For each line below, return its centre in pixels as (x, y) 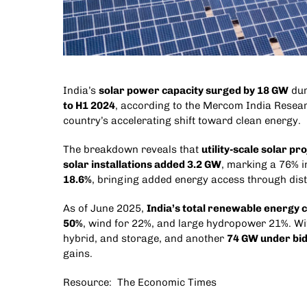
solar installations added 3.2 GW (142, 165)
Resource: (90, 283)
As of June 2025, (105, 209)
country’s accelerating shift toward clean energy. (182, 121)
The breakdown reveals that (132, 150)
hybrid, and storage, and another (145, 239)
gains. (77, 254)
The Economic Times (167, 283)
